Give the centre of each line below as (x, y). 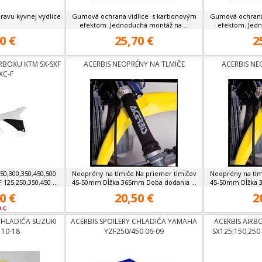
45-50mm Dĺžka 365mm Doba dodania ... (134, 182)
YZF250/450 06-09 (134, 231)
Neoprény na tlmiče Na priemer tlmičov (134, 173)
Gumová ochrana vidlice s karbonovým (134, 16)
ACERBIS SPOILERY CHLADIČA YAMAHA (134, 221)
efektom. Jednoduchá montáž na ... (134, 25)
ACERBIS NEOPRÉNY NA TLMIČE (134, 64)
